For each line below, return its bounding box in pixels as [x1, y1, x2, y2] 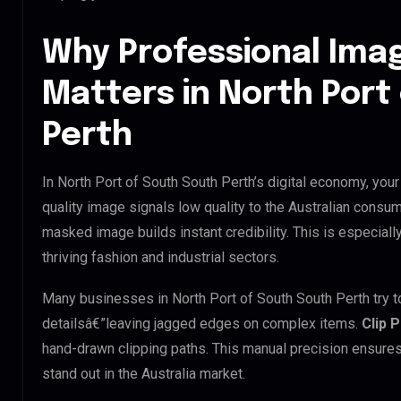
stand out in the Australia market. [42, 364, 245, 382]
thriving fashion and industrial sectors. [42, 248, 279, 266]
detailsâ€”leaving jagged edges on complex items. [42, 314, 362, 332]
